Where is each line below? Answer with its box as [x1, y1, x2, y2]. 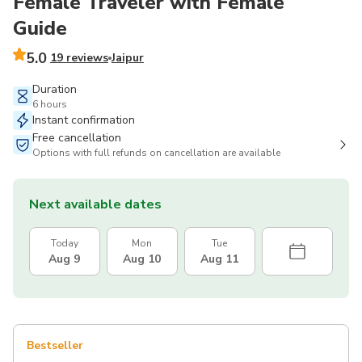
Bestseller [27, 337, 83, 353]
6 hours [32, 97, 67, 111]
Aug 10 [123, 250, 162, 267]
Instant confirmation [32, 112, 135, 128]
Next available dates [29, 195, 162, 213]
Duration [32, 81, 77, 97]
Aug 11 [200, 250, 239, 267]
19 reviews [49, 49, 108, 65]
